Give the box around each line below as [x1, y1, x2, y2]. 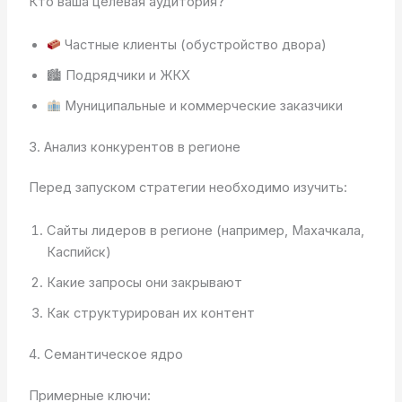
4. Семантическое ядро [28, 345, 183, 363]
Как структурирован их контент [46, 304, 255, 321]
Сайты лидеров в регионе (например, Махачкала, [46, 222, 364, 239]
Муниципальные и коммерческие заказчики [61, 97, 344, 114]
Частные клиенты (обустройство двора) [61, 36, 328, 53]
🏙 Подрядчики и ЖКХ [46, 66, 190, 83]
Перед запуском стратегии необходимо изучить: [28, 179, 347, 197]
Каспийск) [46, 243, 111, 260]
